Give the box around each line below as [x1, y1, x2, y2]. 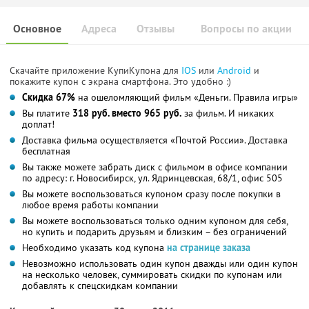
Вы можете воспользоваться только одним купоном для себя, [22, 214, 288, 227]
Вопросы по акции [201, 21, 292, 36]
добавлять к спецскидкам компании [22, 279, 178, 292]
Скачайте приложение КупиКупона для [10, 63, 181, 77]
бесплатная [22, 144, 70, 157]
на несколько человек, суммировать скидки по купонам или [22, 268, 282, 281]
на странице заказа [167, 241, 250, 254]
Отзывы [137, 21, 175, 36]
